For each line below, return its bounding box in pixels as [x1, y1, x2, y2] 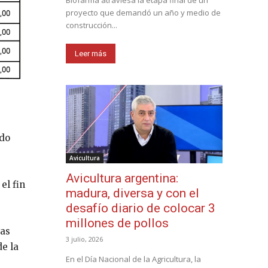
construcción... [66, 20, 117, 31]
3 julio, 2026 [66, 234, 103, 244]
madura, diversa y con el [66, 186, 199, 201]
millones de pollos [66, 216, 169, 231]
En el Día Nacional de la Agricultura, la [66, 254, 201, 265]
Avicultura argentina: [66, 171, 178, 186]
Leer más [75, 49, 106, 59]
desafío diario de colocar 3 [66, 201, 215, 216]
